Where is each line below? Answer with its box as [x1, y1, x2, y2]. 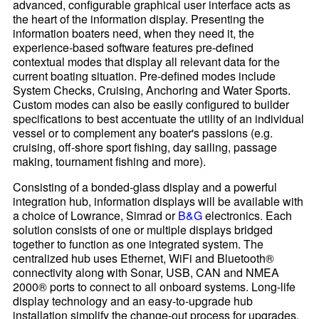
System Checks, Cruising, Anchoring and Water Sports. [13, 82, 291, 99]
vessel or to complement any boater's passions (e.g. [13, 125, 273, 142]
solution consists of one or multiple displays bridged [13, 221, 273, 239]
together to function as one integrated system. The [13, 236, 264, 253]
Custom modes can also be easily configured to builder [13, 96, 290, 113]
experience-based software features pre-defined [13, 39, 254, 56]
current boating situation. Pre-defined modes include [13, 68, 276, 85]
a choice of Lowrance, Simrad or [13, 207, 179, 224]
